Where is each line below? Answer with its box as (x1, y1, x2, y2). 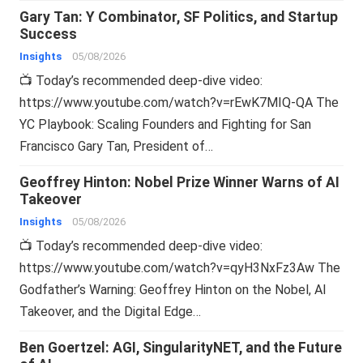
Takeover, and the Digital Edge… (19, 303, 202, 319)
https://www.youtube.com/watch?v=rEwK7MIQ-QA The (19, 94, 340, 110)
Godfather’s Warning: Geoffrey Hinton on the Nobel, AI (19, 281, 327, 297)
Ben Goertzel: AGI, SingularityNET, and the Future (19, 339, 343, 356)
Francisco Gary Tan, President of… (19, 138, 214, 154)
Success (19, 25, 78, 42)
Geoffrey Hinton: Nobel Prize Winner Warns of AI (19, 173, 340, 190)
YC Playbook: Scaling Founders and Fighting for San (19, 116, 312, 132)
